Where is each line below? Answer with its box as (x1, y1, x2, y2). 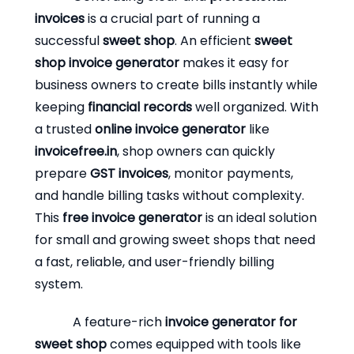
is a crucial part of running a (85, 9, 260, 28)
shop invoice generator (35, 53, 179, 72)
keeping (35, 97, 88, 116)
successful (35, 31, 103, 50)
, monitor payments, (168, 164, 293, 183)
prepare (35, 164, 90, 183)
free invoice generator (62, 208, 202, 227)
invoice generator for (165, 312, 297, 331)
